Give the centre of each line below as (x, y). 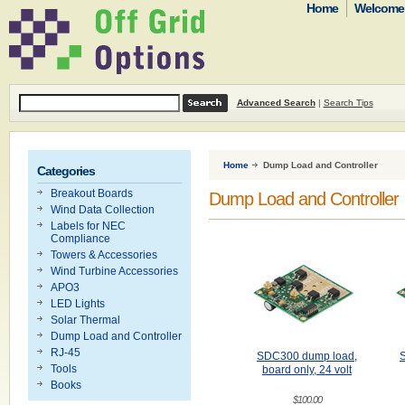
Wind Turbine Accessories (114, 271)
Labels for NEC (88, 226)
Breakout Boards (91, 193)
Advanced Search (276, 103)
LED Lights (77, 304)
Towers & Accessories (104, 255)
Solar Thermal (85, 320)
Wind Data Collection (102, 210)
